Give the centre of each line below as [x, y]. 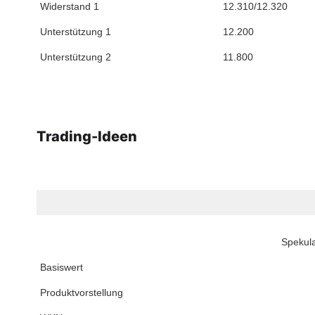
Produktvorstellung [82, 293]
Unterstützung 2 [76, 57]
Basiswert [62, 268]
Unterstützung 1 [76, 32]
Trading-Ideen [87, 137]
